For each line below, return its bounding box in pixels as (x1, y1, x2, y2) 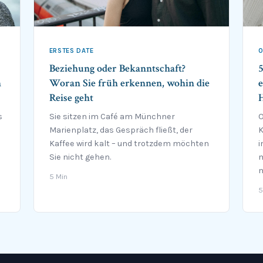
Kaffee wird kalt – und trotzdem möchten (49, 139, 209, 149)
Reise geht (49, 91, 93, 105)
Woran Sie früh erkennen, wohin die (49, 76, 210, 90)
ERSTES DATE (49, 46, 94, 55)
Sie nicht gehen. (49, 152, 111, 163)
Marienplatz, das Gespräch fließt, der (49, 125, 193, 136)
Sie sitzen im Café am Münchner (49, 112, 175, 122)
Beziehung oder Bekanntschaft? (49, 62, 186, 76)
